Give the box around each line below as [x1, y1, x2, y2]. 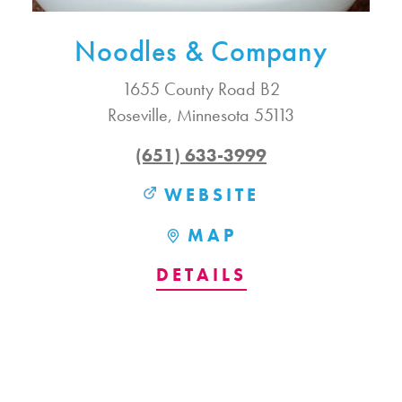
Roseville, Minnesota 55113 [108, 103, 294, 127]
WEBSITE [164, 183, 259, 207]
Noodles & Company [74, 32, 328, 71]
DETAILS [155, 263, 247, 287]
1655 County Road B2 [122, 77, 280, 101]
